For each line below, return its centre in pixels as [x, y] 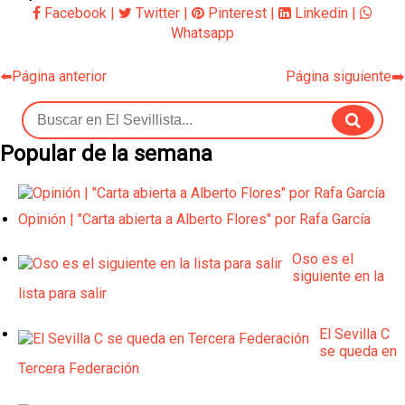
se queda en [358, 351]
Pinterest [235, 14]
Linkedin [320, 14]
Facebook [74, 14]
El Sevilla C [355, 334]
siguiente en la [339, 277]
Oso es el [323, 259]
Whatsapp [202, 33]
